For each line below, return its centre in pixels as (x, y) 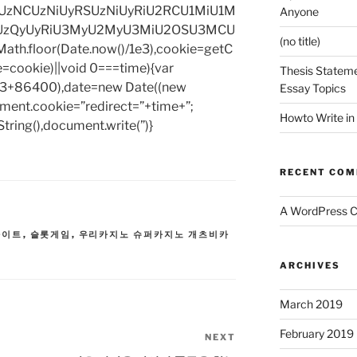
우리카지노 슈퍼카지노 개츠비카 (154, 235)
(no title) (300, 41)
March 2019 (311, 304)
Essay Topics (312, 88)
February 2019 (316, 334)
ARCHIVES (310, 266)
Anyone (299, 12)
